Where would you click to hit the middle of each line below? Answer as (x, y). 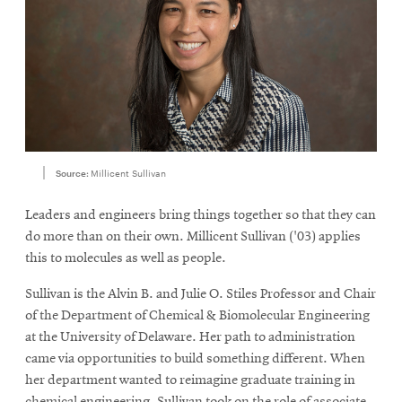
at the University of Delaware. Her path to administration (190, 337)
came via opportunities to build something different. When (195, 358)
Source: (73, 172)
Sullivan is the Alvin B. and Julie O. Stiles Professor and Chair (201, 294)
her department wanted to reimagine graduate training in (190, 380)
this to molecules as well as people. (126, 258)
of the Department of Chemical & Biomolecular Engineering (197, 315)
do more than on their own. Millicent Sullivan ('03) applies (193, 236)
